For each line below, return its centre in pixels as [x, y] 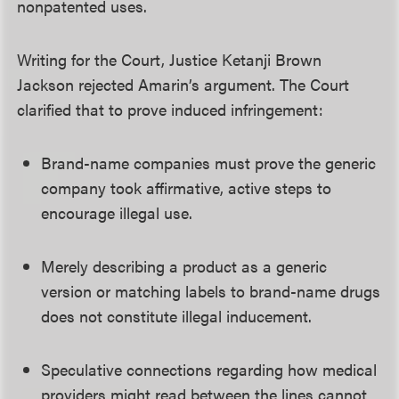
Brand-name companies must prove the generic [209, 163]
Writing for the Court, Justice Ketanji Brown [170, 59]
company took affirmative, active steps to [187, 187]
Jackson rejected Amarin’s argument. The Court [183, 84]
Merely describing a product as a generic [184, 266]
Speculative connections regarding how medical [209, 369]
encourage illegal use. [117, 212]
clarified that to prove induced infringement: [171, 109]
